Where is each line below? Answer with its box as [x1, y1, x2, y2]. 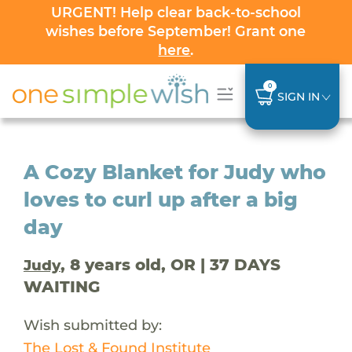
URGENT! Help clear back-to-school [50, 4, 301, 20]
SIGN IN [277, 89, 320, 104]
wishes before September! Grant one [46, 23, 306, 39]
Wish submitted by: [23, 315, 162, 334]
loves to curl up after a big [23, 187, 298, 211]
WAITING [23, 277, 100, 296]
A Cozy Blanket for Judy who [23, 159, 326, 184]
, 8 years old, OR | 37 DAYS [60, 255, 280, 274]
